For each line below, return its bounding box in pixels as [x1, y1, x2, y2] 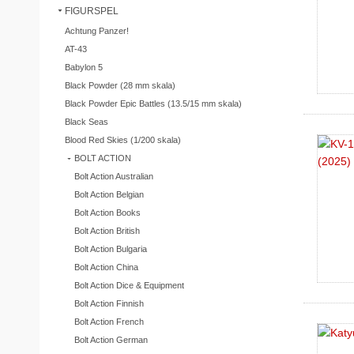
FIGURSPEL [64, 5, 119, 17]
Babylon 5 [64, 62, 103, 72]
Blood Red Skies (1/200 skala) [64, 134, 181, 145]
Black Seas [64, 116, 108, 126]
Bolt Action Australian [73, 171, 153, 181]
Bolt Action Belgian [73, 189, 144, 199]
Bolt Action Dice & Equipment [73, 280, 184, 290]
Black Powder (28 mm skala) [64, 80, 175, 90]
